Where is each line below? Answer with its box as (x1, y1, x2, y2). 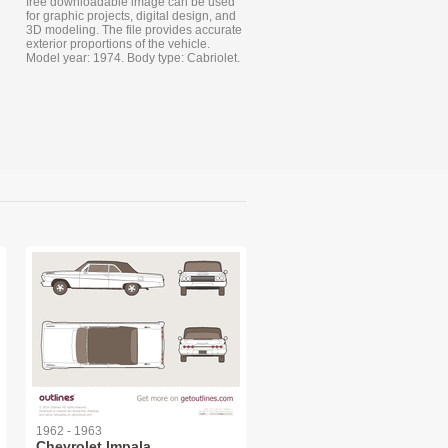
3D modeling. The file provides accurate (26, 23, 242, 37)
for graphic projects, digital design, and (26, 9, 236, 23)
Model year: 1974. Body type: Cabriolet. (26, 51, 240, 65)
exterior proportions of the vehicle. (26, 37, 210, 51)
